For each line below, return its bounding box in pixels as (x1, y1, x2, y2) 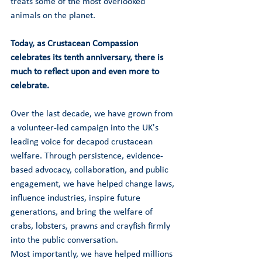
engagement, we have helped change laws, (11, 180, 177, 189)
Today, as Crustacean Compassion (11, 39, 140, 49)
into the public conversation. (11, 236, 118, 245)
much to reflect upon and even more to (11, 67, 161, 77)
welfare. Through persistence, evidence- (11, 151, 163, 161)
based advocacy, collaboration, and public (11, 166, 171, 175)
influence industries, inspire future (11, 194, 143, 203)
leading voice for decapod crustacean (11, 137, 155, 147)
